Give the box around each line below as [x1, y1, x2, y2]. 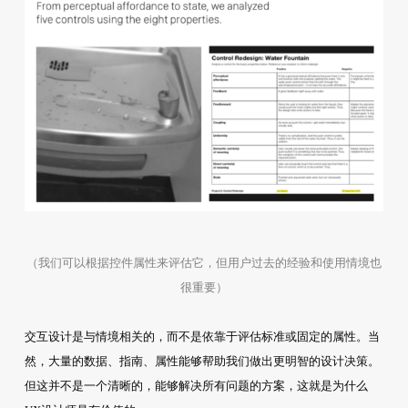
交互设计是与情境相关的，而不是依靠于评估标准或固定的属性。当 [24, 330, 380, 344]
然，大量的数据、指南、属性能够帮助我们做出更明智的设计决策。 [24, 354, 380, 369]
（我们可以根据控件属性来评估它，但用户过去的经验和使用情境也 [25, 256, 382, 270]
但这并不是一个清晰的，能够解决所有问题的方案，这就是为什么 [24, 379, 368, 393]
